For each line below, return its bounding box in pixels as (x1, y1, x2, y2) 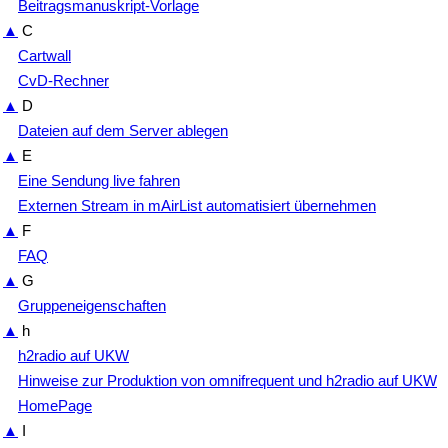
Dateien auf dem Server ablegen (18, 121, 228, 139)
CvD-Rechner (18, 71, 109, 89)
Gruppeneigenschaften (18, 296, 166, 314)
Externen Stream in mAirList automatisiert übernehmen (18, 196, 376, 214)
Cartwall (18, 46, 71, 64)
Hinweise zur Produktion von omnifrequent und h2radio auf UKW (18, 371, 437, 389)
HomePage (18, 396, 92, 414)
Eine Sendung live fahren (18, 171, 180, 189)
